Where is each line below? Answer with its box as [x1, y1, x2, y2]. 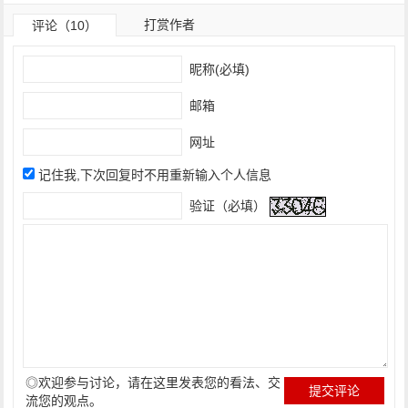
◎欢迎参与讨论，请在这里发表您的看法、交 [25, 375, 281, 390]
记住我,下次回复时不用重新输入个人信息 [38, 168, 272, 182]
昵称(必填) [186, 61, 250, 76]
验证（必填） [186, 198, 267, 213]
